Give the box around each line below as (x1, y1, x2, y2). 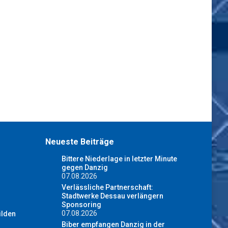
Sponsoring (61, 200, 101, 209)
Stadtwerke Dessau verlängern (61, 191, 163, 200)
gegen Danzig (61, 163, 108, 172)
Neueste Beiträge (45, 136, 114, 147)
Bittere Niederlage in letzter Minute (61, 154, 177, 163)
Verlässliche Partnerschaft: (61, 183, 153, 191)
